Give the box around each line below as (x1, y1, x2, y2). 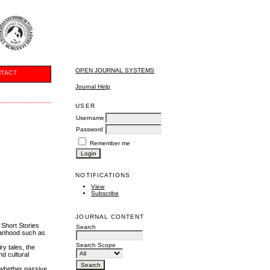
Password (76, 125, 104, 133)
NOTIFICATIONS (75, 171, 130, 178)
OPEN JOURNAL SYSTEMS (75, 67, 155, 74)
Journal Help (75, 83, 111, 90)
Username (76, 114, 105, 121)
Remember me (90, 139, 131, 146)
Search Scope (76, 242, 116, 249)
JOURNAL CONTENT (75, 213, 145, 221)
